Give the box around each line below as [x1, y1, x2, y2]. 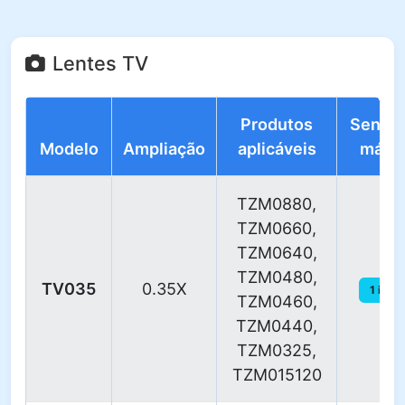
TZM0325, [237, 341, 316, 360]
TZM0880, [237, 194, 316, 213]
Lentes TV [52, 52, 148, 75]
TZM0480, [236, 268, 317, 287]
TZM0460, [236, 292, 317, 311]
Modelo [39, 139, 99, 158]
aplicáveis [237, 139, 316, 158]
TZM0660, [237, 219, 316, 238]
